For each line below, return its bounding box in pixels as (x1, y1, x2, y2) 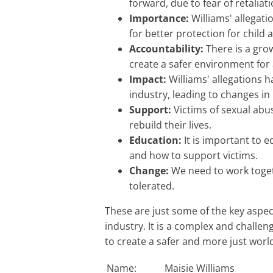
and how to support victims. (129, 149, 258, 163)
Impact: (129, 73, 166, 87)
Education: (129, 133, 182, 147)
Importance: (129, 12, 189, 26)
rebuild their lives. (129, 118, 211, 132)
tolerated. (129, 179, 174, 193)
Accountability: (129, 42, 204, 56)
